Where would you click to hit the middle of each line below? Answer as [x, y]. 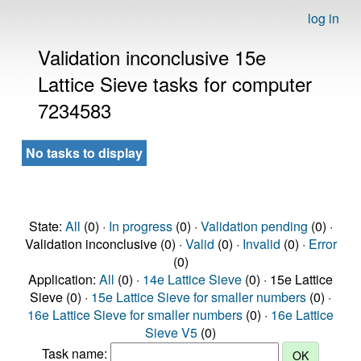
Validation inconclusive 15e [152, 57]
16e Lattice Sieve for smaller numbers [135, 315]
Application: [64, 279]
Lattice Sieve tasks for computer [175, 83]
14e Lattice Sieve [192, 279]
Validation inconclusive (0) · [105, 244]
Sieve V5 [171, 332]
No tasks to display [84, 153]
